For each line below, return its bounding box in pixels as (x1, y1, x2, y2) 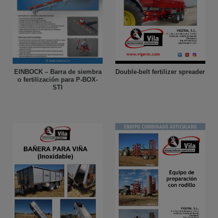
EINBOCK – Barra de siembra (14, 68, 102, 76)
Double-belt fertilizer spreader (115, 68, 205, 76)
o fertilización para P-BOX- (18, 76, 98, 84)
